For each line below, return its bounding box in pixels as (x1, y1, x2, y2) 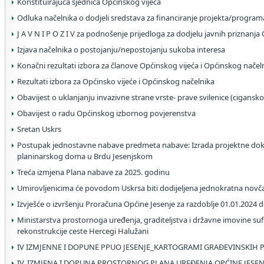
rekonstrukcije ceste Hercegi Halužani (17, 226, 148, 236)
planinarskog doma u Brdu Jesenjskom (17, 151, 153, 161)
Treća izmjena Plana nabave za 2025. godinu (17, 167, 170, 177)
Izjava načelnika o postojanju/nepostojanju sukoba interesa (17, 44, 225, 55)
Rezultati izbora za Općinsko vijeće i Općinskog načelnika (17, 76, 214, 87)
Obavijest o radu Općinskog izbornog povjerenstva (17, 108, 196, 118)
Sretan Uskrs (17, 124, 61, 134)
